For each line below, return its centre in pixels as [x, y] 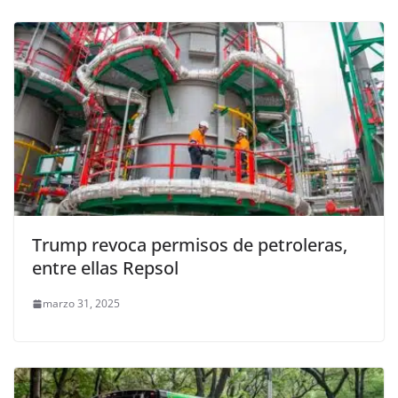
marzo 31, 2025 [81, 304]
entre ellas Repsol [105, 268]
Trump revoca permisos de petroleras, [190, 245]
